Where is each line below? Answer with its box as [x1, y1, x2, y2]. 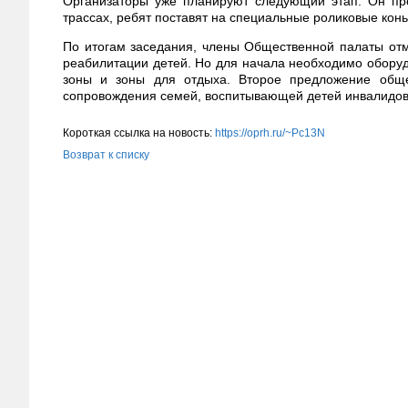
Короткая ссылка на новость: [63, 126, 215, 139]
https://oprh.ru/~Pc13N [215, 126, 325, 139]
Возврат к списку [63, 148, 149, 161]
